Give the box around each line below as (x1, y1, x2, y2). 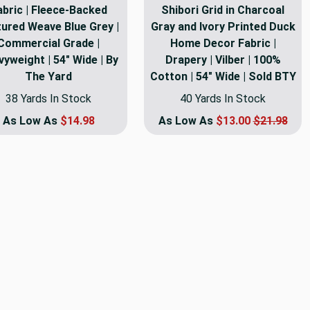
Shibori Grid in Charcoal (161, 3, 284, 17)
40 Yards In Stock (180, 91, 266, 105)
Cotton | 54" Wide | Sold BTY (149, 69, 296, 83)
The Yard (25, 69, 72, 83)
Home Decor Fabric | (170, 36, 276, 50)
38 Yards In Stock (6, 91, 91, 105)
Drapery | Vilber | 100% (165, 53, 281, 66)
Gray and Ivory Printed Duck (150, 19, 295, 33)
